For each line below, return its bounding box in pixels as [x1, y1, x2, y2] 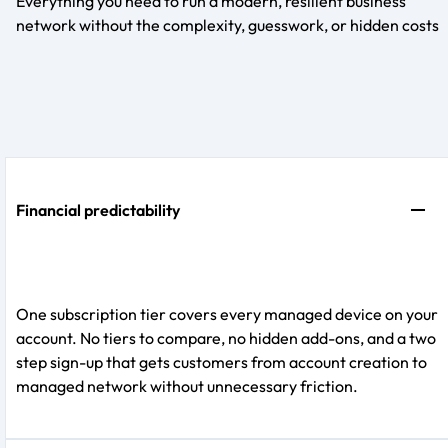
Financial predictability [16, 199, 180, 220]
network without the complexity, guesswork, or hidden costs [16, 14, 439, 35]
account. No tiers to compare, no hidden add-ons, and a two [16, 327, 436, 348]
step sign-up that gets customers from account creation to [16, 351, 427, 372]
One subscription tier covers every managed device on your [16, 303, 438, 324]
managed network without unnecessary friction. [16, 375, 358, 396]
